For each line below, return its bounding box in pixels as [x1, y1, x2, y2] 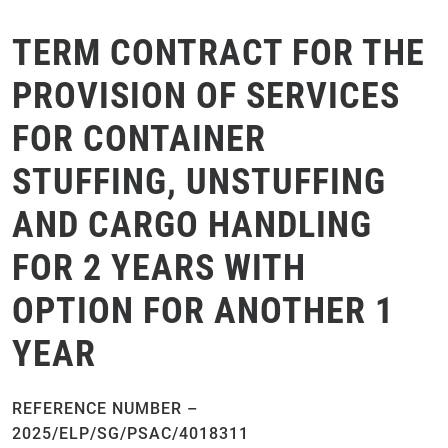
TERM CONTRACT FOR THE [12, 32, 425, 74]
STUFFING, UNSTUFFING [12, 161, 386, 203]
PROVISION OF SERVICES [12, 75, 400, 117]
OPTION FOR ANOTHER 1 [12, 290, 394, 332]
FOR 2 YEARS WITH [12, 247, 306, 289]
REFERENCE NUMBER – [12, 399, 198, 418]
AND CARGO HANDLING [12, 204, 372, 246]
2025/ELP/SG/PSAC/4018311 [12, 424, 249, 443]
